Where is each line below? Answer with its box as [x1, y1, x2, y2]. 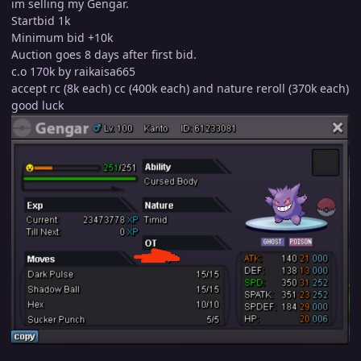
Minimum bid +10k [11, 30, 113, 46]
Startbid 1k [11, 13, 70, 29]
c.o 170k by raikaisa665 [11, 64, 135, 80]
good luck [11, 98, 64, 114]
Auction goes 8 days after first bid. [11, 47, 197, 63]
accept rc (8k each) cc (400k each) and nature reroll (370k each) [11, 81, 349, 97]
